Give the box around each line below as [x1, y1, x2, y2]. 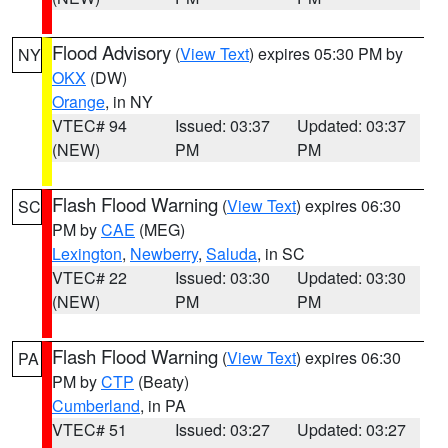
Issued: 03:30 [174, 266, 270, 289]
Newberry [130, 242, 198, 265]
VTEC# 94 [52, 114, 127, 137]
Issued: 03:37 [174, 114, 270, 137]
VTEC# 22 [52, 266, 127, 289]
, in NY [105, 90, 153, 113]
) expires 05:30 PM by [249, 42, 403, 65]
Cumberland [52, 394, 140, 417]
